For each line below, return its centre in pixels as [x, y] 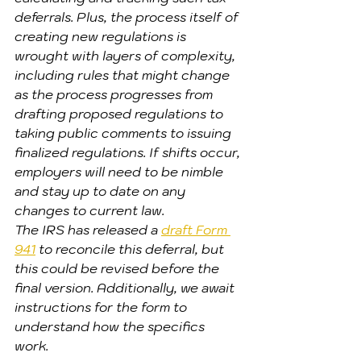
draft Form [196, 230]
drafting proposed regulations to [120, 114]
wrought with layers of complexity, [127, 56]
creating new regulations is [102, 36]
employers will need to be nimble [120, 172]
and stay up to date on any [102, 191]
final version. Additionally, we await [126, 288]
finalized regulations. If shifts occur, [129, 152]
